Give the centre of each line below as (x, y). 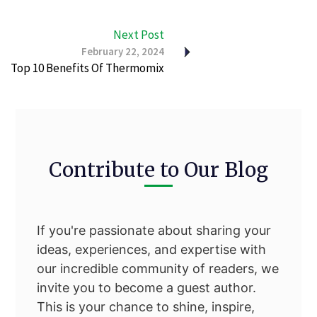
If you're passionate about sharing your (154, 231)
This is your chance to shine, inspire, (146, 307)
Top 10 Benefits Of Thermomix (87, 68)
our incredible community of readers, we (158, 269)
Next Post (139, 35)
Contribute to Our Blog (158, 170)
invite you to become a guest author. (147, 288)
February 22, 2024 (123, 52)
